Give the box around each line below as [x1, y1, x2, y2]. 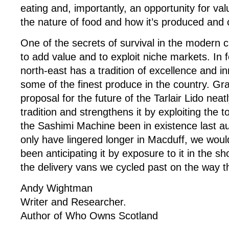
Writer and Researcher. [20, 196, 126, 208]
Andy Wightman [20, 182, 93, 194]
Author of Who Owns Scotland [20, 210, 158, 221]
